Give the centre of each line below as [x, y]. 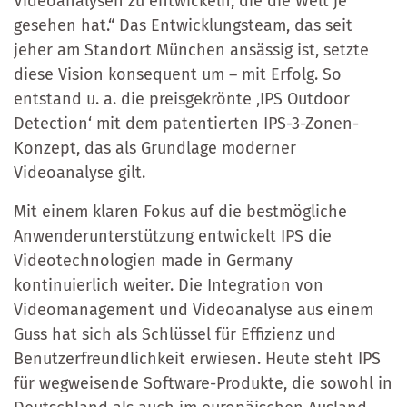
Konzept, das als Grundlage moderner [155, 148]
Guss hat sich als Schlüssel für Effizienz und [175, 334]
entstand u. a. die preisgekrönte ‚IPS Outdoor [182, 99]
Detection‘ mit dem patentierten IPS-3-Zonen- [186, 123]
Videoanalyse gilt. [82, 172]
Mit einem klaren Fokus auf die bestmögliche [180, 211]
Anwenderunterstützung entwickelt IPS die [173, 236]
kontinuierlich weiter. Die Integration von [169, 285]
